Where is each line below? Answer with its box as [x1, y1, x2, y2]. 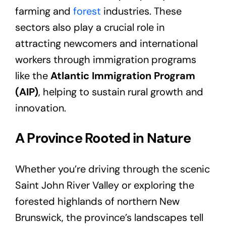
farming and [15, 4, 73, 18]
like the [15, 69, 50, 82]
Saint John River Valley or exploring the [15, 178, 194, 192]
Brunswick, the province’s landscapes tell [15, 210, 203, 224]
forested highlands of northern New [15, 194, 180, 208]
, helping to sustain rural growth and [38, 85, 203, 98]
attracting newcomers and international [15, 36, 198, 50]
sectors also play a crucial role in [15, 20, 164, 34]
